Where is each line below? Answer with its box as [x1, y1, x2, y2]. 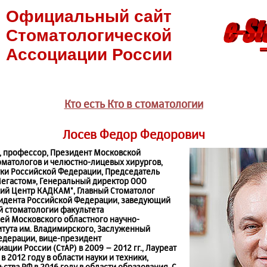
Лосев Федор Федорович [62, 126, 205, 142]
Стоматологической [6, 26, 172, 45]
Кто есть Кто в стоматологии [64, 97, 203, 110]
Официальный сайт [6, 7, 172, 26]
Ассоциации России [5, 45, 172, 64]
